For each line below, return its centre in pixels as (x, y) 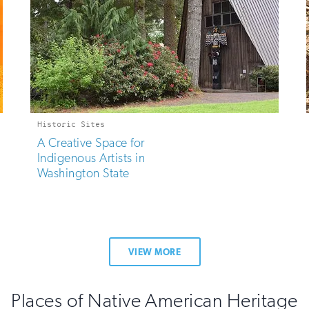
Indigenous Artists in (91, 158)
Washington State (83, 173)
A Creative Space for (91, 143)
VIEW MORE (154, 252)
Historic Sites (71, 124)
